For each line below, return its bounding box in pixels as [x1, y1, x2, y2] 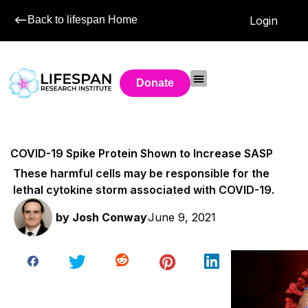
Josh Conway [69, 210, 147, 224]
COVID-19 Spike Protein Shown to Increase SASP [10, 146, 273, 161]
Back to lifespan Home [27, 14, 137, 25]
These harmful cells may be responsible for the [13, 166, 270, 180]
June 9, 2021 [148, 210, 216, 224]
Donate [136, 77, 175, 89]
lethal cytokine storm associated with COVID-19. [13, 182, 275, 197]
